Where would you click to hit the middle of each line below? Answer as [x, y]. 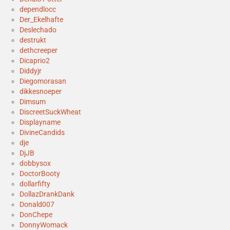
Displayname [40, 122]
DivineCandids [42, 133]
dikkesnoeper [41, 92]
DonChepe [36, 215]
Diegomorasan [43, 81]
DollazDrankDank [47, 194]
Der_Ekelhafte [41, 20]
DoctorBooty [40, 174]
